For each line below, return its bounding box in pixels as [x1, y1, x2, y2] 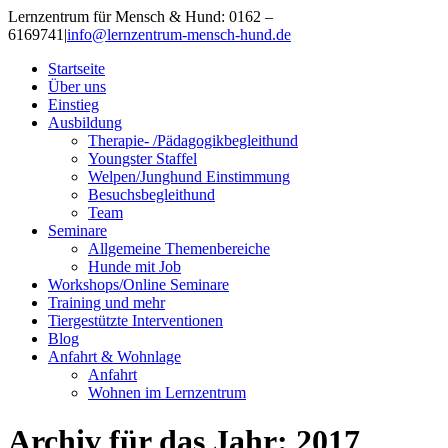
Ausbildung [48, 114, 122, 131]
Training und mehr [48, 294, 165, 311]
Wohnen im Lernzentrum [88, 384, 246, 401]
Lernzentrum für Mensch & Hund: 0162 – [8, 8, 273, 25]
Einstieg [48, 96, 99, 113]
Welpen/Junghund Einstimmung [88, 168, 290, 185]
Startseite [48, 60, 105, 77]
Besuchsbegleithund [88, 186, 215, 203]
